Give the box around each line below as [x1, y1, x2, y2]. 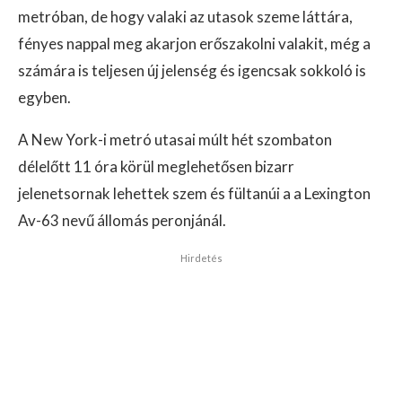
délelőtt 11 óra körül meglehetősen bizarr [18, 157, 294, 176]
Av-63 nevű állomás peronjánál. [18, 211, 226, 230]
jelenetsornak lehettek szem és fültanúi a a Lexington [18, 184, 371, 203]
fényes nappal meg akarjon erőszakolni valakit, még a [18, 34, 371, 53]
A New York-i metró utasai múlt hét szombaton [18, 130, 332, 149]
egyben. [18, 88, 71, 107]
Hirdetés [179, 252, 223, 264]
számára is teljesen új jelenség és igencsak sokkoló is [18, 61, 366, 80]
